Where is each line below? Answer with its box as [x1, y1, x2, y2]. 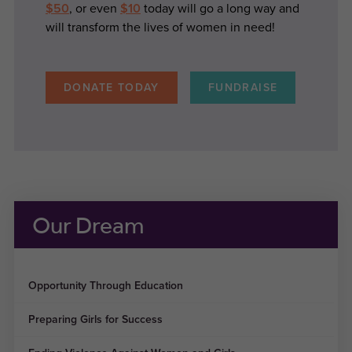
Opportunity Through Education [27, 278, 183, 292]
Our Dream [31, 210, 145, 239]
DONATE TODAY [63, 80, 159, 94]
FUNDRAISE [207, 80, 278, 94]
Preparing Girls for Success [27, 312, 163, 326]
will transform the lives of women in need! [45, 20, 275, 35]
